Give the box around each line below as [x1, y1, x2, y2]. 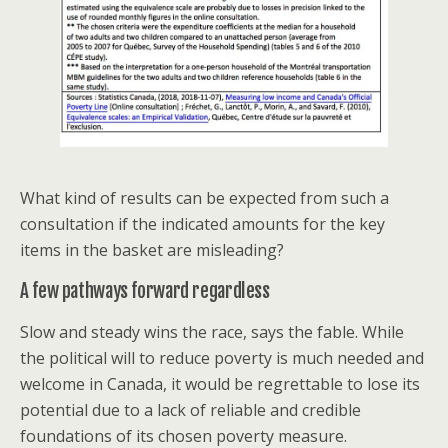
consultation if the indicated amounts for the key [20, 213, 385, 236]
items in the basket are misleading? [20, 239, 284, 262]
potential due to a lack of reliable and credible [20, 399, 361, 422]
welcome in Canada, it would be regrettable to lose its [20, 373, 420, 396]
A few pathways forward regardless [20, 279, 270, 304]
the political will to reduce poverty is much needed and [20, 347, 424, 370]
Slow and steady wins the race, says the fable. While [20, 321, 404, 344]
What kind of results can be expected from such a [20, 187, 389, 210]
